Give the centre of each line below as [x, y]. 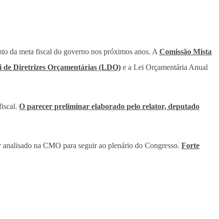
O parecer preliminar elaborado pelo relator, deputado [109, 107]
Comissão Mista [186, 52]
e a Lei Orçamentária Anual [164, 67]
